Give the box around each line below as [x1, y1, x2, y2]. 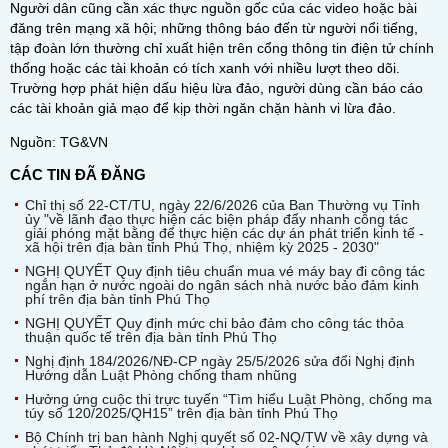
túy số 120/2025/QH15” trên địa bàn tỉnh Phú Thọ [25, 405, 338, 421]
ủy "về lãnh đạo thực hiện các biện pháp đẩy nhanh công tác [25, 211, 408, 227]
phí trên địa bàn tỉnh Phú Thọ [25, 291, 210, 307]
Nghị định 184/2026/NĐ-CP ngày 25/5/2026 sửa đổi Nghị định [25, 353, 415, 369]
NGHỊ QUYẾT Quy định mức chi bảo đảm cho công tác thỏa [25, 315, 404, 331]
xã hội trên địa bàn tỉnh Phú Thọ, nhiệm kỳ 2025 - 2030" [25, 239, 379, 255]
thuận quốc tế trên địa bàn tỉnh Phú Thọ [25, 329, 277, 345]
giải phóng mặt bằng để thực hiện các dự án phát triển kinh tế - [25, 225, 424, 241]
